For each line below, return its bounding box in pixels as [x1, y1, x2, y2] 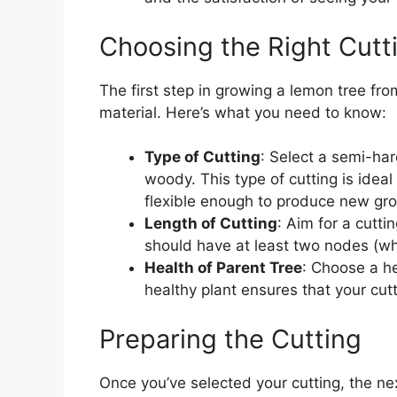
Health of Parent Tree [144, 259, 302, 277]
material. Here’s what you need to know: [99, 103, 386, 121]
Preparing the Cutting [99, 323, 362, 354]
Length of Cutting [144, 214, 277, 233]
